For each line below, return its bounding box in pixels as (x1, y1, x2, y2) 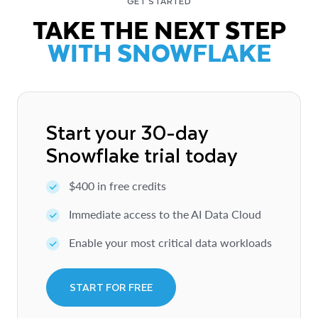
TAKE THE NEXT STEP (32, 9, 286, 49)
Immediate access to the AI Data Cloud (69, 207, 261, 221)
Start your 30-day (46, 115, 209, 148)
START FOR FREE (70, 278, 153, 295)
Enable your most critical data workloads (69, 235, 272, 249)
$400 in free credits (69, 178, 166, 192)
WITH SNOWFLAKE (47, 31, 271, 72)
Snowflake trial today (46, 138, 238, 170)
